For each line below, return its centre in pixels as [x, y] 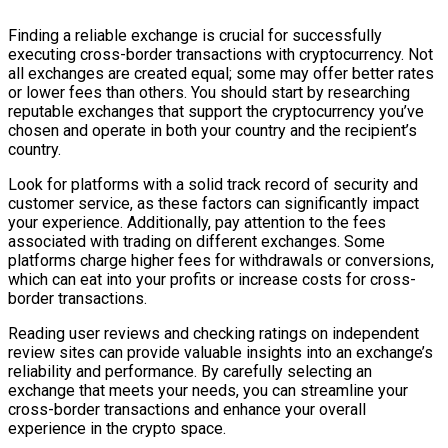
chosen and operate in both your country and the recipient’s [212, 130]
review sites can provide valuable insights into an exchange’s [220, 352]
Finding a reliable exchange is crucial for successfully [195, 35]
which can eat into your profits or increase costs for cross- [212, 279]
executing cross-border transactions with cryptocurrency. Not [220, 54]
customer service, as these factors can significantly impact [213, 203]
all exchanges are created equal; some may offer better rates [221, 73]
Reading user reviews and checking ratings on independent [213, 333]
